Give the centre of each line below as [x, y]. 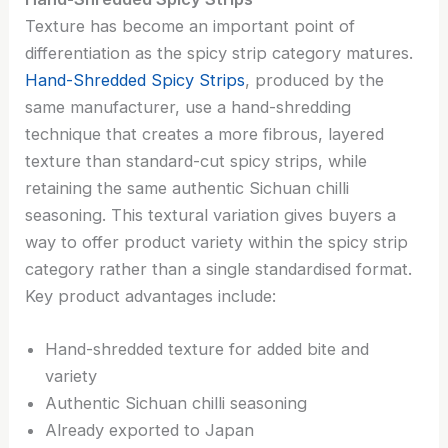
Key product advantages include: [151, 295]
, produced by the [315, 79]
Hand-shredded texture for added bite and [207, 349]
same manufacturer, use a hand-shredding [188, 106]
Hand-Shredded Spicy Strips [135, 79]
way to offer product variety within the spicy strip [217, 241]
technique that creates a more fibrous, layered [205, 133]
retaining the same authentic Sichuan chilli [187, 187]
